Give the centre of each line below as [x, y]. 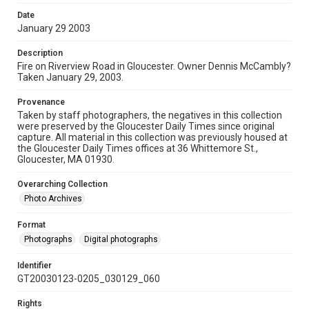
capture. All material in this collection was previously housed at [152, 137]
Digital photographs [121, 239]
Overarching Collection [62, 184]
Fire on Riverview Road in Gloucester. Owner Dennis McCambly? [154, 66]
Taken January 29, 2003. [70, 77]
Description [40, 53]
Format [31, 225]
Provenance [41, 102]
